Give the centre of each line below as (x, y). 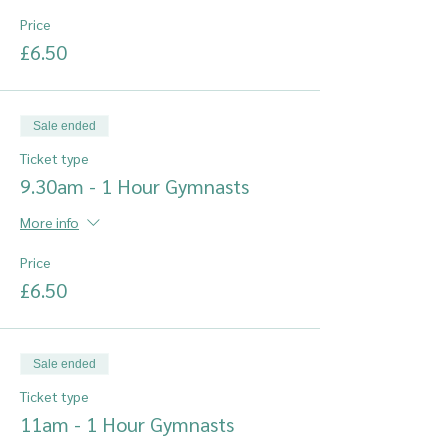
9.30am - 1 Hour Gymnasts (134, 186)
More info (49, 222)
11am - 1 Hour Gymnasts (127, 424)
